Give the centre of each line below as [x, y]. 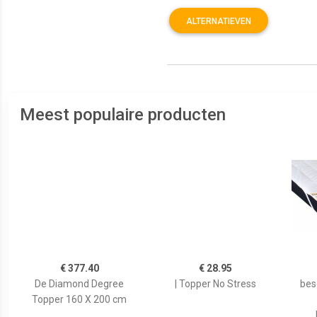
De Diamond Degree [79, 284]
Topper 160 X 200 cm [79, 299]
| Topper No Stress [215, 284]
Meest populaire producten [123, 115]
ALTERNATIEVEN [219, 21]
